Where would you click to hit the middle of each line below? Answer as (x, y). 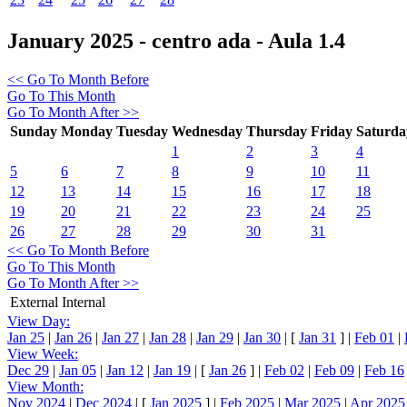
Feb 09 (334, 370)
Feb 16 (384, 370)
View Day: (39, 321)
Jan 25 (26, 337)
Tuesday (142, 131)
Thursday (277, 131)
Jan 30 (262, 337)
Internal (84, 302)
